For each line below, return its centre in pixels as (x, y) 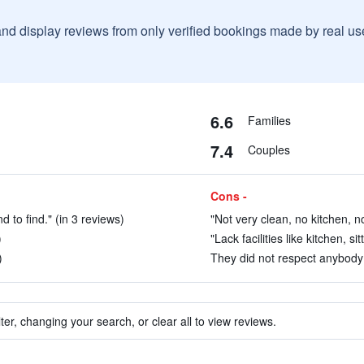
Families (269, 120)
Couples (269, 149)
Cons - (228, 196)
